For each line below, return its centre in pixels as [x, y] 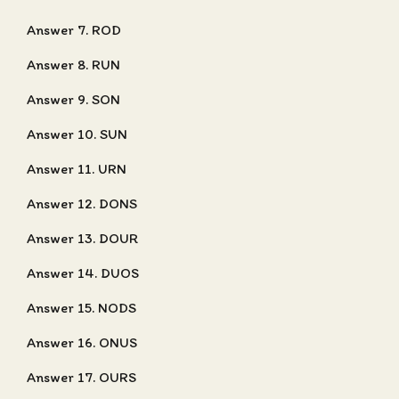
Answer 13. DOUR [82, 238]
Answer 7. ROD [74, 30]
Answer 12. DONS [82, 204]
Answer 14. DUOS [83, 273]
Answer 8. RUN [73, 65]
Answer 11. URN [77, 169]
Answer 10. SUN [77, 134]
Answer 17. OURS [81, 377]
